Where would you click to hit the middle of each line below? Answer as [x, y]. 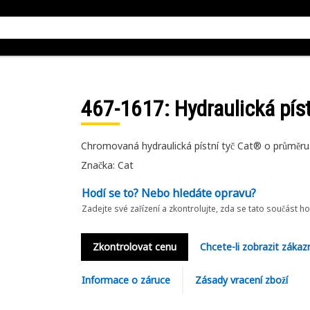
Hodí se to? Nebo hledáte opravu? [168, 193]
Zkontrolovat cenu [134, 247]
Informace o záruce [126, 280]
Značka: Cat [107, 165]
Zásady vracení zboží [241, 280]
